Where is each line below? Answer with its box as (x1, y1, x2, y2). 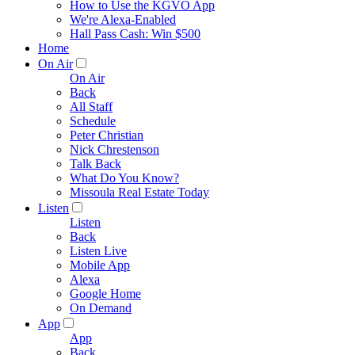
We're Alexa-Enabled (70, 13, 176, 26)
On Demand (70, 301, 132, 315)
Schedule (70, 114, 116, 128)
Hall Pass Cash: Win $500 (70, 27, 200, 40)
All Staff (70, 100, 113, 113)
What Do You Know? (70, 171, 179, 185)
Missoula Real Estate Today (70, 185, 209, 199)
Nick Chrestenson (70, 143, 159, 156)
